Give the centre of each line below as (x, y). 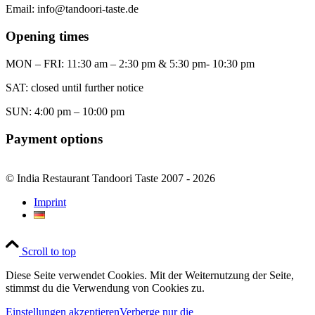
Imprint (50, 202)
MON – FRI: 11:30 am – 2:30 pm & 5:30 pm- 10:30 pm (130, 63)
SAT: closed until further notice (75, 87)
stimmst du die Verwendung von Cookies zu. (105, 288)
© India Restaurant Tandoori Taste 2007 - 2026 (110, 179)
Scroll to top (49, 252)
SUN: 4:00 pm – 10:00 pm (65, 111)
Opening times (47, 37)
